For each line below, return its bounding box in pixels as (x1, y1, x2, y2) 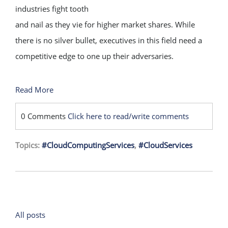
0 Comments (21, 111, 68, 121)
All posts (15, 210, 45, 220)
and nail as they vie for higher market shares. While (15, 19, 195, 30)
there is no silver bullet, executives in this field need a (15, 35, 202, 45)
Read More (15, 84, 53, 95)
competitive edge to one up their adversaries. (15, 51, 174, 61)
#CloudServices (138, 140, 192, 150)
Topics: (15, 140, 42, 150)
